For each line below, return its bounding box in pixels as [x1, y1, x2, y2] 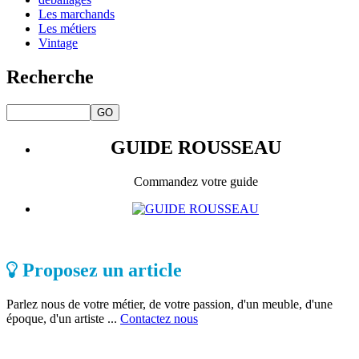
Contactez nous [120, 311, 198, 325]
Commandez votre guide [133, 174, 258, 188]
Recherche [6, 67, 94, 88]
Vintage [38, 36, 78, 50]
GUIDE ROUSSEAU [110, 137, 281, 159]
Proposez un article [18, 259, 182, 280]
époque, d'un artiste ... [6, 311, 120, 325]
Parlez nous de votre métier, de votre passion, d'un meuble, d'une [6, 296, 333, 311]
